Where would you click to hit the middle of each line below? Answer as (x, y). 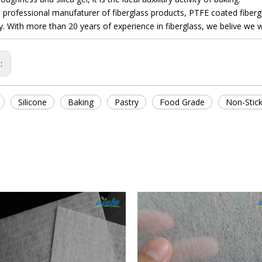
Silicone (32, 102)
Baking (81, 102)
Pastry (127, 102)
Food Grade (182, 102)
